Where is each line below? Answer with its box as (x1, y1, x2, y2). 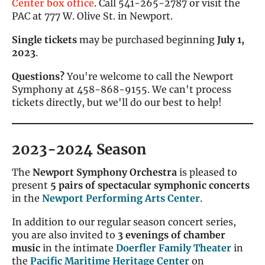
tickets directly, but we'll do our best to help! (12, 96, 222, 108)
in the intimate (40, 242, 116, 254)
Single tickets (12, 34, 79, 46)
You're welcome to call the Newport (64, 70, 234, 82)
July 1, (217, 34, 244, 46)
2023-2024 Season (12, 140, 146, 159)
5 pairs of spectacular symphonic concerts (50, 179, 250, 191)
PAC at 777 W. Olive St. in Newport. (12, 10, 173, 22)
